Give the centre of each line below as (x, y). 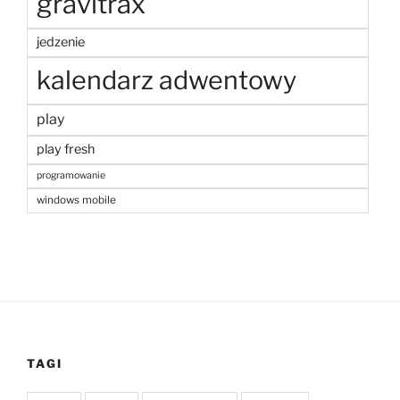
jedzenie (61, 42)
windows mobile (76, 200)
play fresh (66, 150)
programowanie (71, 176)
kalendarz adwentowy (167, 80)
